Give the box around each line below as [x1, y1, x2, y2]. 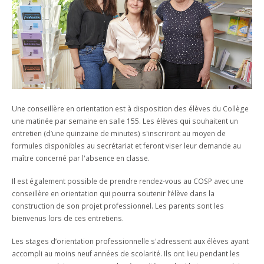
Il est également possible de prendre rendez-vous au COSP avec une [12, 176, 243, 186]
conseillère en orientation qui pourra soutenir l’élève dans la [12, 188, 214, 199]
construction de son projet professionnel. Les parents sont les [12, 200, 224, 211]
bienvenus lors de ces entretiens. [12, 213, 124, 223]
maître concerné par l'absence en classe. [12, 153, 150, 163]
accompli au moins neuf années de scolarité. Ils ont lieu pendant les [12, 248, 240, 259]
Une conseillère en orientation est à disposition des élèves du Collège [12, 103, 249, 114]
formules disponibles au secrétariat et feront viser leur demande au [12, 140, 241, 151]
